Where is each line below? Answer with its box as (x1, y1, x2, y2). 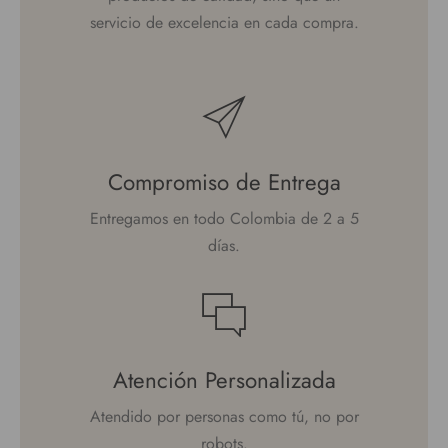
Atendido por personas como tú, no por (89, 405, 359, 429)
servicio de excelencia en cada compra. (89, 11, 359, 35)
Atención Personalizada (112, 364, 336, 397)
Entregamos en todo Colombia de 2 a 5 (89, 207, 359, 231)
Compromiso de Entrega (107, 166, 341, 199)
